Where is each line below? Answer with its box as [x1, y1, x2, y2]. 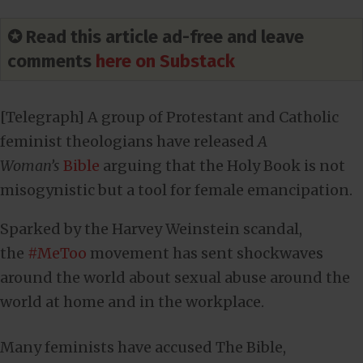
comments [7, 50, 96, 72]
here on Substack [96, 50, 235, 72]
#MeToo [28, 244, 87, 263]
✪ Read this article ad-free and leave [7, 26, 304, 48]
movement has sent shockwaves [87, 244, 323, 263]
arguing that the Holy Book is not [103, 156, 345, 175]
